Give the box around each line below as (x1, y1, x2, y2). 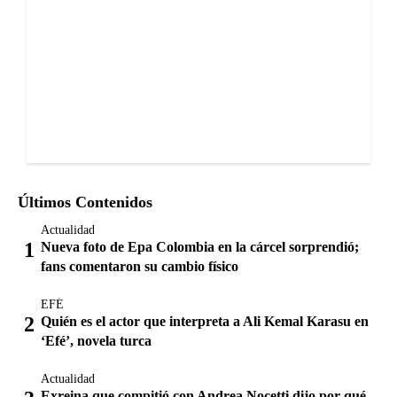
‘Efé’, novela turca (41, 333, 152, 349)
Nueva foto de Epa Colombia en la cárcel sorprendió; (41, 239, 359, 255)
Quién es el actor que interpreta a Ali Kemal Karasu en (41, 314, 369, 330)
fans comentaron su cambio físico (41, 259, 238, 275)
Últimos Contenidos (18, 193, 152, 212)
